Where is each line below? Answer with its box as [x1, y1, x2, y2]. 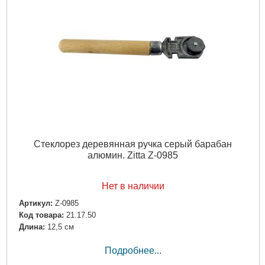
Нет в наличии [101, 180, 164, 191]
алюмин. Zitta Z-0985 [88, 150, 178, 160]
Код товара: [18, 211, 64, 220]
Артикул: [18, 198, 53, 208]
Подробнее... [104, 245, 161, 256]
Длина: [18, 222, 45, 232]
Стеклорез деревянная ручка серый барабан [34, 138, 232, 149]
